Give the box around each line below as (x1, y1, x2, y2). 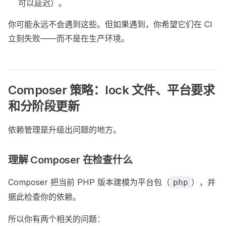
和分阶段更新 (8, 99, 80, 114)
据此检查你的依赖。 (8, 192, 81, 202)
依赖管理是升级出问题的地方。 (8, 125, 121, 135)
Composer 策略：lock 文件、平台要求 (8, 83, 215, 97)
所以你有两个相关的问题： (8, 214, 105, 224)
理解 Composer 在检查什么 (8, 154, 133, 166)
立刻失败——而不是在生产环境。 (8, 33, 129, 43)
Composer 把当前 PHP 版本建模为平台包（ (8, 177, 170, 187)
